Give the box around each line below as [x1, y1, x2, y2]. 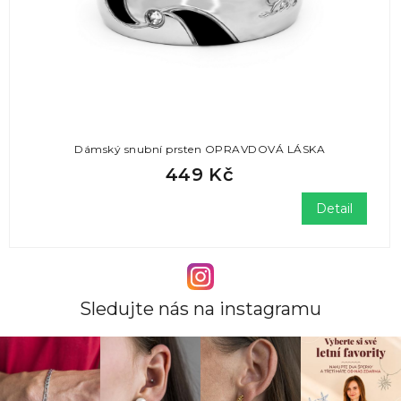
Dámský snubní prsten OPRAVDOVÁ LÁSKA [74, 142, 325, 157]
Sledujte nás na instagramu [80, 297, 321, 320]
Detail [316, 200, 353, 218]
